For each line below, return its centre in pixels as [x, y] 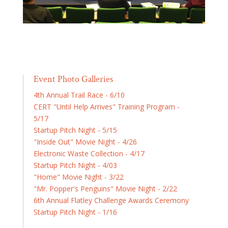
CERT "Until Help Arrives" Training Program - [106, 106]
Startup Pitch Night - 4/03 [75, 165]
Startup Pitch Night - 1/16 [75, 212]
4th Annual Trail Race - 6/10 [79, 95]
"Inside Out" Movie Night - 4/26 [85, 141]
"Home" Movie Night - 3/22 [78, 177]
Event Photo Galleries [73, 79]
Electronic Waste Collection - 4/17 [89, 153]
